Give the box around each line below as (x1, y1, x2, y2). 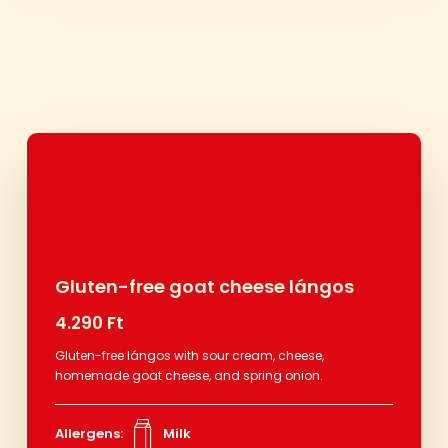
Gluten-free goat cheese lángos (54, 273, 354, 299)
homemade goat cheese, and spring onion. (54, 366, 323, 384)
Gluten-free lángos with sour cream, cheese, (54, 346, 324, 364)
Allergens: (54, 423, 123, 443)
